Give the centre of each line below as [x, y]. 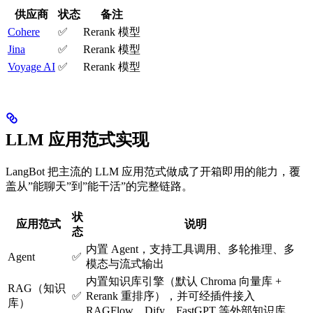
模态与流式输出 [125, 263]
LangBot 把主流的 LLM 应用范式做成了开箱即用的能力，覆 [153, 171]
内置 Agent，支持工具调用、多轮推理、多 [190, 249]
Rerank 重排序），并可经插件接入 [170, 296]
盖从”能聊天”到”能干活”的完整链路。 [99, 186]
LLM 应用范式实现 [77, 139]
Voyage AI [31, 66]
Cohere [24, 31]
